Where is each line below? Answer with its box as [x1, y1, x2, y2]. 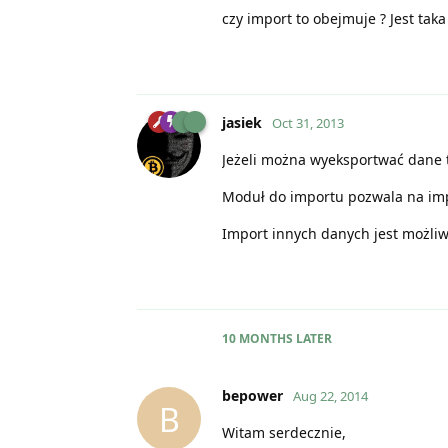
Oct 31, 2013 [272, 114, 344, 133]
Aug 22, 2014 [293, 387, 368, 406]
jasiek [222, 113, 262, 133]
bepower [222, 386, 283, 406]
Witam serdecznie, [222, 423, 346, 443]
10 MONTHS [222, 330, 293, 348]
